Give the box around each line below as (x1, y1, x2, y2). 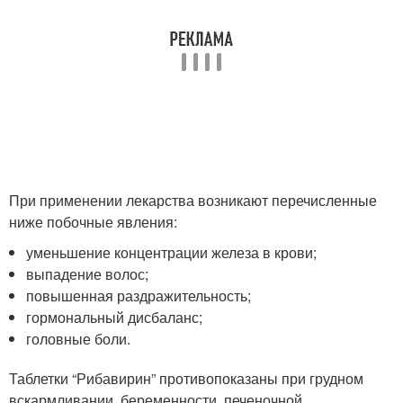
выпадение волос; (26, 264, 149, 285)
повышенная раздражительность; (26, 285, 252, 307)
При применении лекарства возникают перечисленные (9, 190, 377, 211)
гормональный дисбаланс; (26, 307, 203, 328)
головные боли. (26, 328, 131, 350)
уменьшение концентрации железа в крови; (26, 242, 318, 264)
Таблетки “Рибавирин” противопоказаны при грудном (9, 368, 363, 390)
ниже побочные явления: (9, 211, 177, 233)
